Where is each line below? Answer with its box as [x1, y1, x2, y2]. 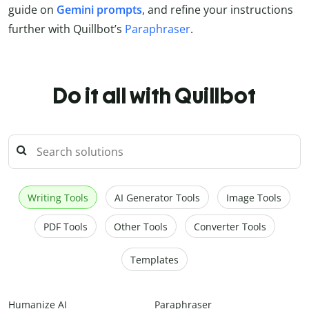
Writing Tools [28, 191, 88, 205]
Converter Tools [193, 220, 266, 234]
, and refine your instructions [142, 2, 293, 18]
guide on [8, 2, 57, 18]
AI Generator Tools [114, 191, 200, 205]
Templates [130, 253, 179, 267]
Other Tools [113, 220, 168, 234]
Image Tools [226, 191, 281, 205]
